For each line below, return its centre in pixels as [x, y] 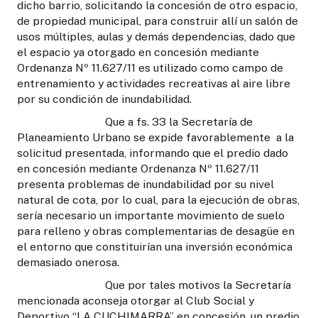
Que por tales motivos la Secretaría [154, 285]
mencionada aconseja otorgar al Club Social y [136, 300]
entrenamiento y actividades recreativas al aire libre [154, 83]
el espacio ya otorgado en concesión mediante [138, 52]
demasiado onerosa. [68, 262]
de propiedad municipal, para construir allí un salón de [158, 21]
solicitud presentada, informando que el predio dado [153, 153]
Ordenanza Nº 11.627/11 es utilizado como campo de [150, 67]
